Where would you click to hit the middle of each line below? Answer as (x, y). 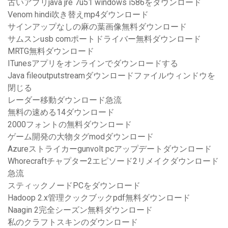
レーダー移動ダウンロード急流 (65, 100)
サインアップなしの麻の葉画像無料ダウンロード (97, 27)
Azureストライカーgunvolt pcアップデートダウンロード (110, 149)
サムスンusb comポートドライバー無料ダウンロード (104, 39)
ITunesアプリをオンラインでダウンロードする (93, 64)
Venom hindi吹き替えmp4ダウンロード (78, 15)
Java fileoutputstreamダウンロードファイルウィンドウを (111, 76)
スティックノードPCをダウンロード (74, 186)
